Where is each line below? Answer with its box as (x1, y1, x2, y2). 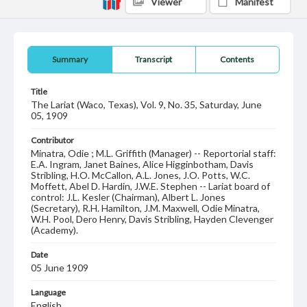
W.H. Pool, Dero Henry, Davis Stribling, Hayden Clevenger (31, 213, 273, 225)
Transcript (135, 54, 173, 64)
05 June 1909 (31, 262, 88, 273)
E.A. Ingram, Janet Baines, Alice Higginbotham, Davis (31, 158, 254, 170)
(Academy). (31, 224, 78, 236)
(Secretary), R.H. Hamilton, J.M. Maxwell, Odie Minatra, (31, 202, 260, 214)
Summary (51, 54, 88, 64)
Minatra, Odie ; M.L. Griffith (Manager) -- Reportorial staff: (31, 147, 276, 159)
